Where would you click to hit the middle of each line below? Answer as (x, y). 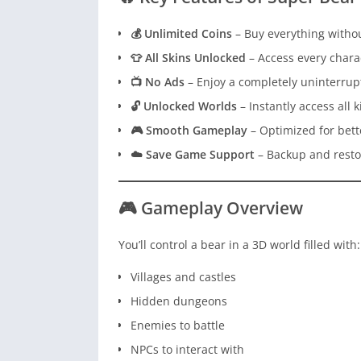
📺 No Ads (158, 82)
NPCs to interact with (187, 350)
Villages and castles (183, 277)
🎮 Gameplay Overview (211, 208)
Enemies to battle (178, 326)
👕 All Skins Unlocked (188, 58)
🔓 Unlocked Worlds (184, 106)
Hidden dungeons (179, 301)
